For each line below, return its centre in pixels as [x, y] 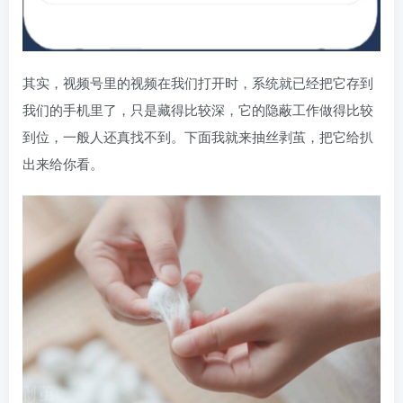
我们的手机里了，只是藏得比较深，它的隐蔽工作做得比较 [198, 109]
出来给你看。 [63, 163]
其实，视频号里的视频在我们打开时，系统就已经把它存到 [198, 82]
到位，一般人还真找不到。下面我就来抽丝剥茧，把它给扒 [198, 136]
